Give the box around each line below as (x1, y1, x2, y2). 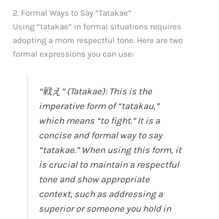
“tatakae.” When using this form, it (39, 144, 182, 155)
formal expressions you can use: (13, 48, 134, 59)
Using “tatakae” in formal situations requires (13, 21, 182, 31)
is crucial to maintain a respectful (39, 159, 179, 170)
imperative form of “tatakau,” (39, 100, 159, 111)
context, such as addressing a (39, 188, 163, 199)
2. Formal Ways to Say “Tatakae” (13, 7, 132, 18)
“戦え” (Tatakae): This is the (39, 86, 153, 97)
